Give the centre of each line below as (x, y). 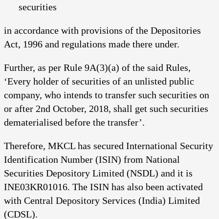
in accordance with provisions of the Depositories (102, 30)
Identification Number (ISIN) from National (92, 159)
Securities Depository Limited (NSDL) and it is (98, 173)
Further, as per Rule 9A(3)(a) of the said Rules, (97, 67)
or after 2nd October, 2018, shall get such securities (106, 108)
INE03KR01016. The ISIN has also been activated (103, 186)
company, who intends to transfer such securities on (107, 95)
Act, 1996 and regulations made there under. (92, 44)
